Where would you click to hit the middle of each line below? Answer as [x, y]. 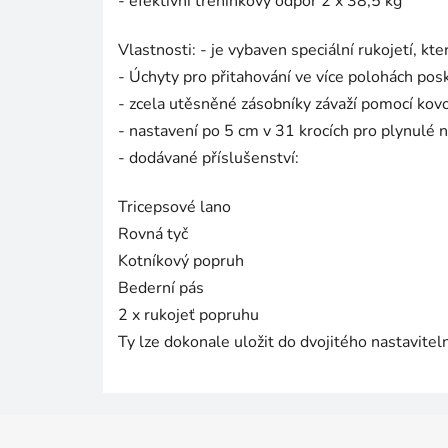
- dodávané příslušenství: [208, 158]
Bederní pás [161, 288]
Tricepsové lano [174, 207]
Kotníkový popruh [181, 261]
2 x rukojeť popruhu [188, 315]
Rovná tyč [153, 234]
